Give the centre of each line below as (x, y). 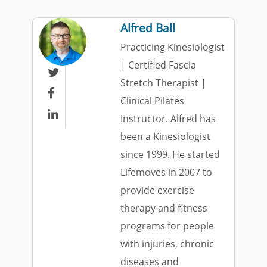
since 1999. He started (170, 154)
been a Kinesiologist (165, 136)
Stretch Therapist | (163, 83)
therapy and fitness (164, 208)
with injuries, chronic (167, 243)
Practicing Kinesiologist (172, 47)
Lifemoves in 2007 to (166, 172)
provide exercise (157, 190)
